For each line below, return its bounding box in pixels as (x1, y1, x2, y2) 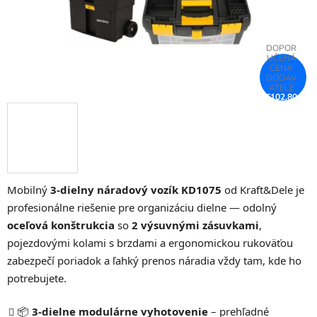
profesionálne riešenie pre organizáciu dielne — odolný (7, 200, 277, 215)
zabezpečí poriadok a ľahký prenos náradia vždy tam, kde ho (7, 253, 301, 268)
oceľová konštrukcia (7, 218, 115, 233)
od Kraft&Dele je (221, 183, 304, 197)
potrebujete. (7, 271, 67, 286)
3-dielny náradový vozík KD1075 (50, 183, 221, 197)
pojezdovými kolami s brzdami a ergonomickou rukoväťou (7, 236, 293, 250)
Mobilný (7, 183, 50, 197)
